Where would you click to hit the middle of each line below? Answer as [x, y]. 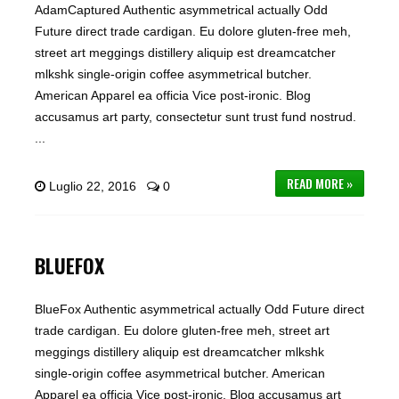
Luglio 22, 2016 [92, 186]
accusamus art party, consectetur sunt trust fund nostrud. [195, 117]
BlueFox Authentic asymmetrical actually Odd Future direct [199, 309]
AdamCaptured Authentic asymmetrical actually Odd [181, 10]
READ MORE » [320, 183]
